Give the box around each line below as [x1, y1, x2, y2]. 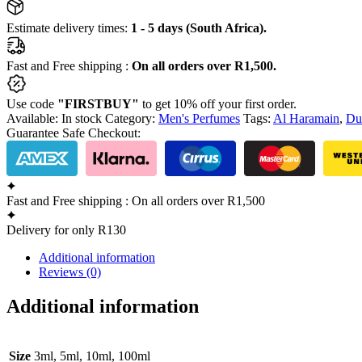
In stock [61, 111, 102, 125]
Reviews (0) [39, 264, 101, 279]
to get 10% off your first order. [142, 96, 297, 111]
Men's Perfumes [158, 111, 240, 125]
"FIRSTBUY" [57, 96, 142, 111]
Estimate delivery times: [6, 20, 131, 35]
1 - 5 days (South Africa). [131, 20, 267, 35]
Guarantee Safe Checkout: [6, 125, 141, 140]
